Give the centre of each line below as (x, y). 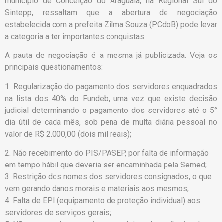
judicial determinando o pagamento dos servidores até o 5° (111, 110)
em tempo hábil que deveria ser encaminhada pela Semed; (107, 165)
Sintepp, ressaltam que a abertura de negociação (111, 12)
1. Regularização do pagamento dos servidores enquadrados (111, 86)
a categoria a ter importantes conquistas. (75, 36)
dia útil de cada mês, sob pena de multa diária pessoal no (111, 122)
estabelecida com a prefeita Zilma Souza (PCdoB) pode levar (111, 24)
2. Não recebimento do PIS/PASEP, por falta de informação (107, 153)
